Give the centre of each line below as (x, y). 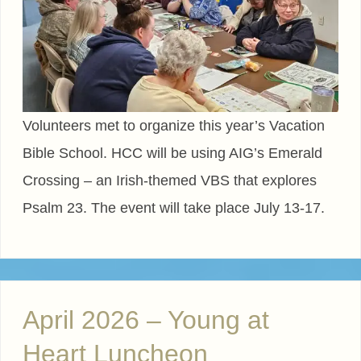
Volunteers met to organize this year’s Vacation (174, 126)
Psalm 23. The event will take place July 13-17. (174, 208)
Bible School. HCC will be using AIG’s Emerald (172, 154)
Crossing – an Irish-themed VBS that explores (170, 181)
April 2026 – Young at (146, 320)
